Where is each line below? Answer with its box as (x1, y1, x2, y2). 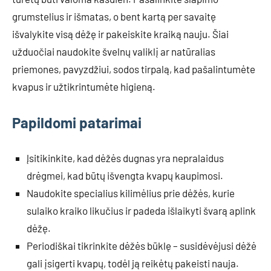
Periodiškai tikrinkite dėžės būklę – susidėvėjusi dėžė (27, 239, 256, 252)
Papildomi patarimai (12, 113, 142, 131)
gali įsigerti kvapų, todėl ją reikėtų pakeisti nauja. (27, 256, 239, 269)
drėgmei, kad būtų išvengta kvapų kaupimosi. (27, 169, 223, 181)
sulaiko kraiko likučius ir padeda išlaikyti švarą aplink (27, 204, 256, 217)
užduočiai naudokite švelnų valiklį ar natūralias (12, 45, 215, 57)
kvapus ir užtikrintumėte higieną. (12, 80, 155, 93)
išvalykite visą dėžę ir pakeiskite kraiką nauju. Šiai (12, 27, 229, 40)
